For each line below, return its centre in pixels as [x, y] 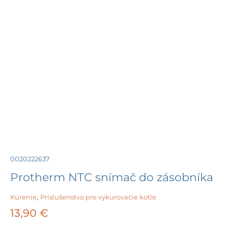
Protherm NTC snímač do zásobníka [112, 178]
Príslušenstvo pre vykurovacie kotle [98, 197]
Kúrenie [23, 197]
